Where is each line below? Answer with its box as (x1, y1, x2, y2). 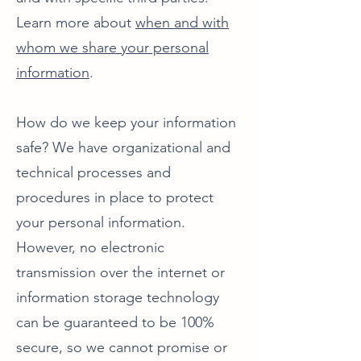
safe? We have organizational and (16, 139, 230, 156)
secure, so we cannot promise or (16, 338, 227, 356)
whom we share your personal (16, 39, 209, 56)
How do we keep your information (16, 114, 236, 131)
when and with (135, 14, 229, 31)
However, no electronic (16, 239, 164, 256)
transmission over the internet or (16, 263, 225, 281)
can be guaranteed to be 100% (16, 313, 214, 331)
